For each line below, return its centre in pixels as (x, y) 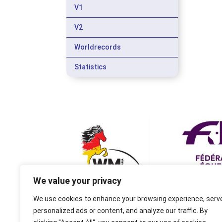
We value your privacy (77, 181)
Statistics (91, 67)
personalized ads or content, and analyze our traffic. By (120, 211)
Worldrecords (98, 47)
